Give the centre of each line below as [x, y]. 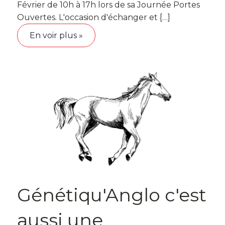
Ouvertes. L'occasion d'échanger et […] [94, 17]
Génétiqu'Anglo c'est [112, 195]
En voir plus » [56, 35]
